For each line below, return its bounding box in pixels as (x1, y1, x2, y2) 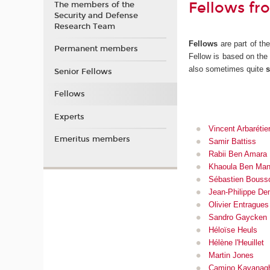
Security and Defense (54, 10, 138, 20)
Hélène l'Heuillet (208, 237, 264, 247)
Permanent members (54, 44, 138, 54)
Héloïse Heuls (208, 225, 257, 234)
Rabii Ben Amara (208, 149, 267, 159)
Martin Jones (208, 250, 254, 260)
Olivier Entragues (208, 199, 269, 209)
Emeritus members (54, 134, 130, 145)
